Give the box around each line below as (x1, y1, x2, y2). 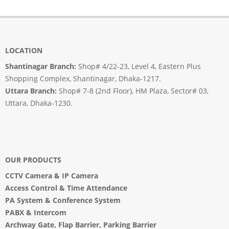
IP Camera (62, 171, 98, 181)
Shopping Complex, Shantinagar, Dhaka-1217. (5, 74, 161, 84)
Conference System (53, 195, 121, 205)
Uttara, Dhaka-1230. (5, 98, 73, 108)
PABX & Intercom (5, 208, 66, 218)
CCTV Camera (5, 171, 52, 181)
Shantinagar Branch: (5, 61, 76, 72)
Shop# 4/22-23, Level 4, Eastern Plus (76, 61, 201, 72)
